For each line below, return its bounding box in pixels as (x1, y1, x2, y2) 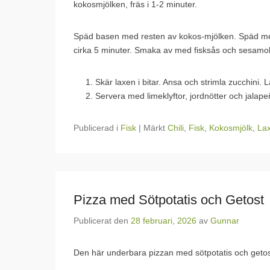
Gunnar (210, 216, 239, 225)
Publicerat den (74, 216, 131, 225)
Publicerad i (74, 123, 121, 133)
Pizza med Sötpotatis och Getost (74, 192, 264, 207)
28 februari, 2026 (131, 216, 196, 225)
